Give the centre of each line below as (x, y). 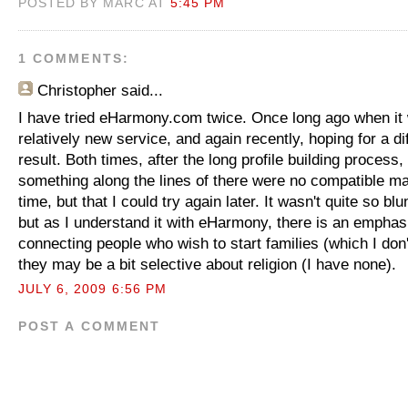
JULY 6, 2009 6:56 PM (92, 289)
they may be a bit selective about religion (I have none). (207, 264)
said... (140, 90)
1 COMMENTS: (74, 58)
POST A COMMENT (90, 326)
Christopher (77, 90)
